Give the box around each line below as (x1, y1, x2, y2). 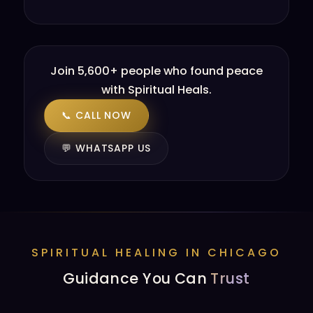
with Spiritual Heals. (101, 82, 212, 98)
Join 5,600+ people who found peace (50, 63, 263, 79)
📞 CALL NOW (61, 108, 131, 122)
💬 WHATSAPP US (61, 141, 152, 155)
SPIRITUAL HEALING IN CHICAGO (31, 245, 282, 261)
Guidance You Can (63, 268, 211, 289)
